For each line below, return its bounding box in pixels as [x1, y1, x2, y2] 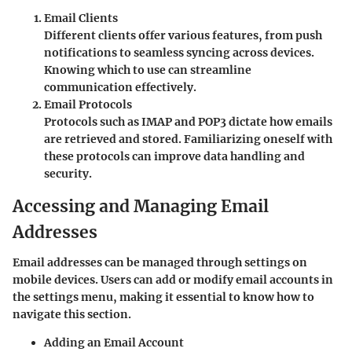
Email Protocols [44, 97, 132, 112]
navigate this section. [13, 306, 131, 321]
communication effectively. [44, 80, 196, 94]
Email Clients [44, 11, 118, 25]
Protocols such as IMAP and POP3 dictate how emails [44, 115, 332, 129]
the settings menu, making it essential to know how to [13, 289, 314, 304]
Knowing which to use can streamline [44, 63, 251, 77]
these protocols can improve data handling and [44, 149, 305, 163]
